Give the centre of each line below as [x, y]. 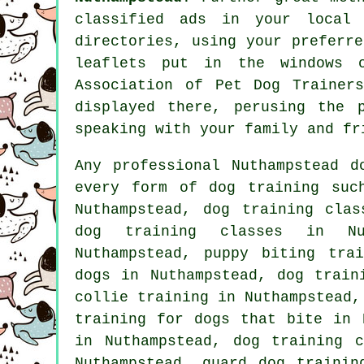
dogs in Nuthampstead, [176, 275]
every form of [142, 187]
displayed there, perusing [197, 107]
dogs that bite [259, 319]
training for [135, 319]
